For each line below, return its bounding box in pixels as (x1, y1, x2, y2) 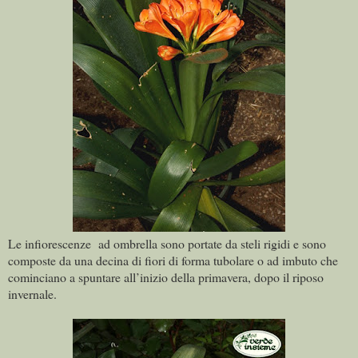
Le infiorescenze (8, 235, 94, 253)
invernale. (8, 285, 57, 303)
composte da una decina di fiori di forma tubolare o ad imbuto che (8, 252, 338, 269)
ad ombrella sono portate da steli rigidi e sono (98, 235, 326, 253)
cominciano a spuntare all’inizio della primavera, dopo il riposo (8, 268, 324, 286)
